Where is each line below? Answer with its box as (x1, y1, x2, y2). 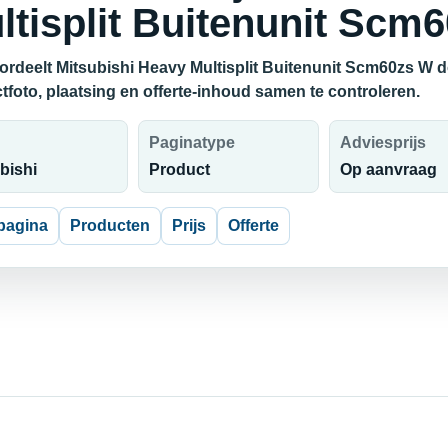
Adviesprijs (340, 134, 426, 152)
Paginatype (149, 134, 236, 152)
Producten (69, 217, 150, 235)
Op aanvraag (340, 161, 437, 179)
